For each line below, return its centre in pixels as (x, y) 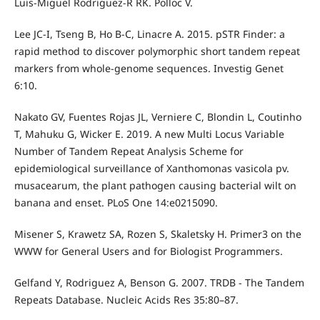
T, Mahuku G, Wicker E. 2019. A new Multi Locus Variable (149, 134)
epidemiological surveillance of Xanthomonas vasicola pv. (151, 169)
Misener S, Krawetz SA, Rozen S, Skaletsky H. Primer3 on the (157, 234)
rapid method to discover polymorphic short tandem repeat (157, 51)
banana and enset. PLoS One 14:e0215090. (116, 203)
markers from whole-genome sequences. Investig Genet (149, 69)
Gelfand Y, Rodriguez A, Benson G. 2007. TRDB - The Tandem (159, 283)
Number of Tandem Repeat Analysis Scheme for (129, 151)
